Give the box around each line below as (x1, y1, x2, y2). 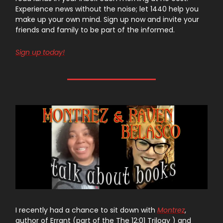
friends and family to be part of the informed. (15, 24, 175, 35)
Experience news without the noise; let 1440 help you (15, 3, 199, 14)
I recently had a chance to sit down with (15, 205, 157, 216)
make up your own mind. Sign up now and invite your (15, 14, 199, 24)
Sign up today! (15, 47, 65, 57)
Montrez (157, 205, 185, 216)
